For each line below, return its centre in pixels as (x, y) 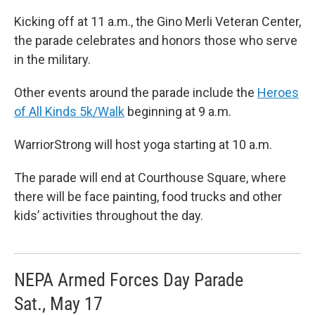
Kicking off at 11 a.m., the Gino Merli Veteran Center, (157, 22)
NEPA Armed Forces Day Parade (129, 280)
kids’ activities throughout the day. (109, 216)
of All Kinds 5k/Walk (69, 112)
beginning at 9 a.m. (178, 112)
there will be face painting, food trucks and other (148, 197)
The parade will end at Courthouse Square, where (150, 178)
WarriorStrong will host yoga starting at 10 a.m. (143, 145)
